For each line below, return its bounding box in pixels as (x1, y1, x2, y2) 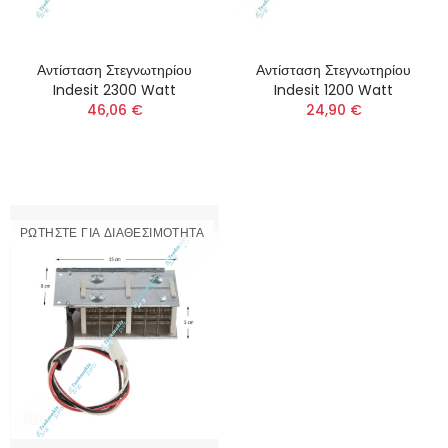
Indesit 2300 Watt (53, 79, 176, 100)
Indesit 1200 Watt (274, 79, 393, 100)
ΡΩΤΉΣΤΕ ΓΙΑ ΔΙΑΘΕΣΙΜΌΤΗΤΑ (20, 223, 204, 241)
